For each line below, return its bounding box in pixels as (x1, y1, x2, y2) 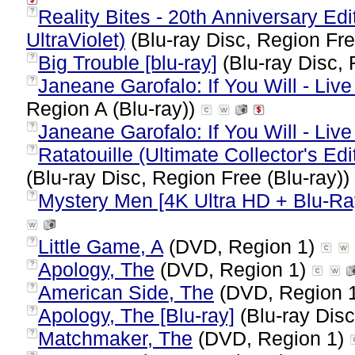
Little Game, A (38, 235, 163, 258)
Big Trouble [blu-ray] (38, 52, 217, 74)
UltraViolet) (26, 29, 125, 51)
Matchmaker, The (38, 327, 193, 349)
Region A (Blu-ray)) (26, 97, 200, 120)
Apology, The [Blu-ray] (38, 304, 235, 326)
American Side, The (38, 281, 214, 303)
